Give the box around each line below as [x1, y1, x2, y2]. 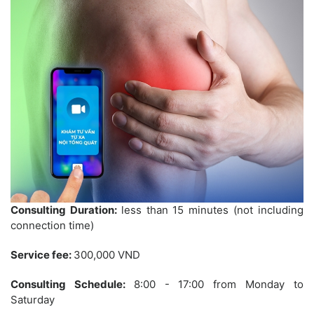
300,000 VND [74, 248, 140, 262]
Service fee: [11, 248, 74, 262]
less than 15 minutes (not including [121, 203, 304, 217]
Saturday [11, 293, 55, 307]
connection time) [11, 219, 94, 233]
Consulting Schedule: [11, 278, 134, 292]
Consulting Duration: [11, 203, 121, 217]
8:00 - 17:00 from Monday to [133, 278, 304, 292]
